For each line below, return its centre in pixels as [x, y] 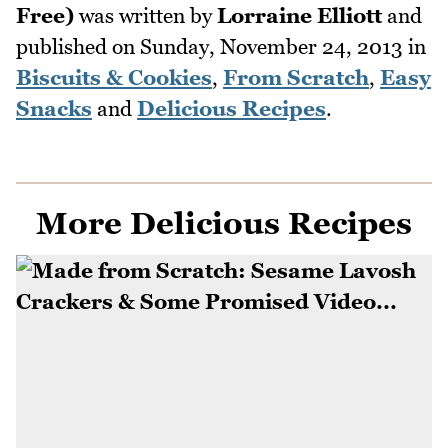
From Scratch [296, 78]
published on [78, 47]
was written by [145, 16]
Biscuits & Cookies [114, 78]
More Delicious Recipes [224, 223]
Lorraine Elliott [299, 16]
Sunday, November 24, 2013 [271, 47]
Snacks [54, 109]
